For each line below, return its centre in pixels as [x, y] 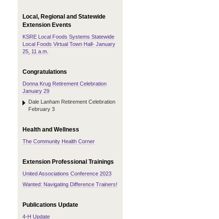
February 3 [42, 109]
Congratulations [45, 72]
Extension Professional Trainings [68, 162]
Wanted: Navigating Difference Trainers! [70, 184]
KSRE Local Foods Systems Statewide [68, 37]
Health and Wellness [51, 130]
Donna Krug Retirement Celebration [65, 84]
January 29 [36, 91]
